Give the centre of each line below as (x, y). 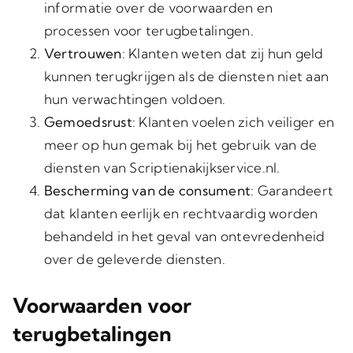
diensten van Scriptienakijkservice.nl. (162, 167)
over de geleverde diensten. (134, 259)
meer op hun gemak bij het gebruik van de (180, 145)
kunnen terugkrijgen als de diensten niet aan (186, 76)
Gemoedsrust (88, 122)
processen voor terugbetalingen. (149, 30)
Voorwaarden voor (102, 305)
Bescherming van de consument (147, 190)
